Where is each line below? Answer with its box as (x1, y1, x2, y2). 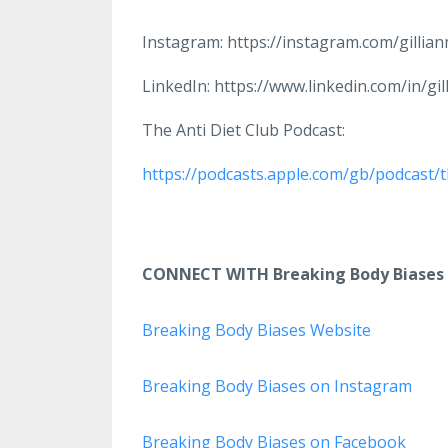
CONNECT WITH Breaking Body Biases (142, 262, 444, 285)
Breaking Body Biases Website (142, 318, 371, 341)
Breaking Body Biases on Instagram (142, 374, 412, 397)
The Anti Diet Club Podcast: (142, 118, 345, 141)
